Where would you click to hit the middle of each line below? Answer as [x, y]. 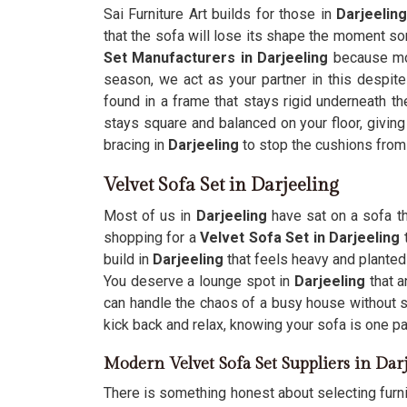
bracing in [136, 145]
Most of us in [148, 216]
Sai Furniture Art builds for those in [218, 14]
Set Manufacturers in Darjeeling [218, 58]
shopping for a [152, 238]
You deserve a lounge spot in [199, 281]
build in [129, 259]
